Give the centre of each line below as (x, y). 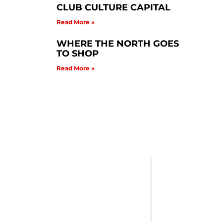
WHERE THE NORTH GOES (117, 43)
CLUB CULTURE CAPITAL (113, 7)
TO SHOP (77, 53)
